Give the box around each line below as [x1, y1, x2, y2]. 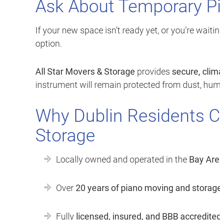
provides [135, 66, 172, 77]
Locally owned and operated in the [56, 154, 189, 165]
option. [35, 38, 62, 49]
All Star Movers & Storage [35, 66, 135, 77]
